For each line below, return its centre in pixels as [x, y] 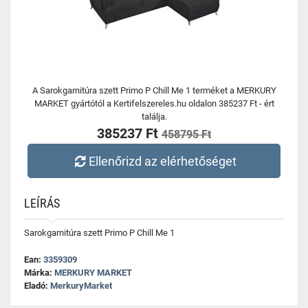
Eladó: [37, 286]
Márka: [39, 273]
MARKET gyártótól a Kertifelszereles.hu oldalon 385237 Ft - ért [154, 103]
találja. [154, 117]
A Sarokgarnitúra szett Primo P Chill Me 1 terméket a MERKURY [154, 90]
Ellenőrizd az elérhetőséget [163, 161]
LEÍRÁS [42, 203]
